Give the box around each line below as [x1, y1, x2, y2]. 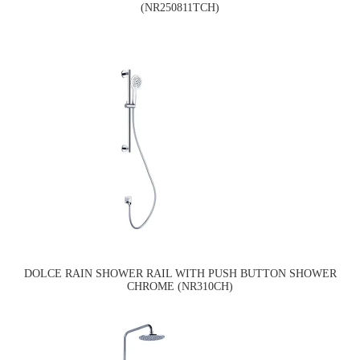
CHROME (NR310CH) [127, 280, 233, 292]
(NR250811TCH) [141, 2, 219, 14]
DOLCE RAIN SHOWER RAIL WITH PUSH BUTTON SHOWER [23, 267, 337, 280]
